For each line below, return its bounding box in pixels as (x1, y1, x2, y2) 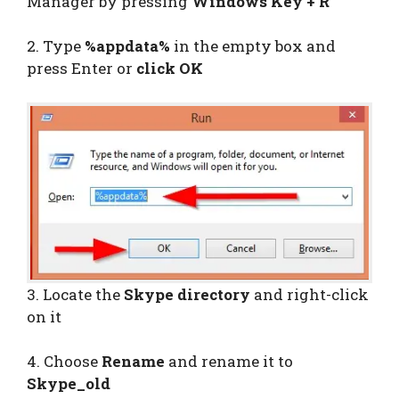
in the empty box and (174, 36, 336, 57)
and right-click (250, 283, 369, 305)
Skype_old (27, 373, 110, 395)
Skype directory (124, 283, 250, 305)
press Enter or (27, 58, 133, 79)
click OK (133, 58, 203, 79)
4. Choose (27, 351, 102, 372)
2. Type (27, 36, 85, 57)
